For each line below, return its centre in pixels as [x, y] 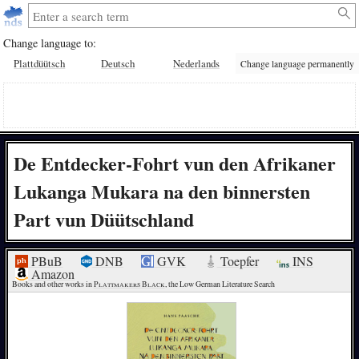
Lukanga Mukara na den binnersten [161, 192]
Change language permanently [297, 63]
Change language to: [50, 42]
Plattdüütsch [40, 64]
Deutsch [118, 64]
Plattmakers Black [129, 284]
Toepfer [238, 261]
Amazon [52, 274]
